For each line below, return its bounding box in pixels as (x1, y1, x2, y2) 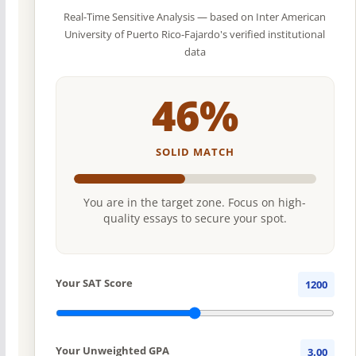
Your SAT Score (55, 276, 133, 291)
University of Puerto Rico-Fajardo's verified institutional (64, 27, 326, 41)
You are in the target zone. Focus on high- (83, 195, 307, 210)
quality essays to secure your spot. (103, 211, 287, 226)
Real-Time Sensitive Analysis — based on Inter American (64, 10, 327, 24)
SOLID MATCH (155, 145, 235, 159)
